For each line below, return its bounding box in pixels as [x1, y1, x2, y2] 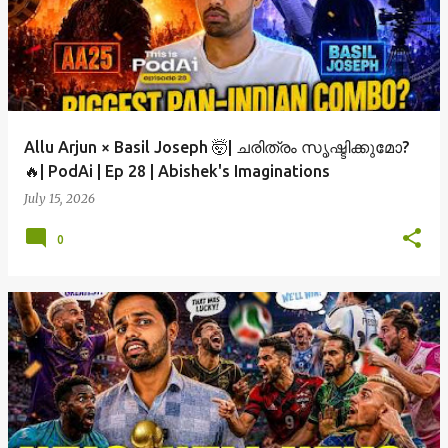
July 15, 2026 [24, 191, 95, 206]
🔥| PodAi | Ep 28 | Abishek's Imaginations [24, 162, 330, 180]
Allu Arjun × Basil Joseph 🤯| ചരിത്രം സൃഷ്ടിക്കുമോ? [24, 138, 409, 156]
